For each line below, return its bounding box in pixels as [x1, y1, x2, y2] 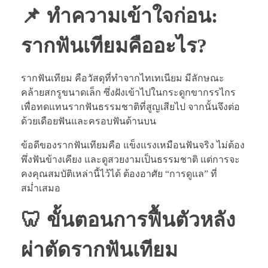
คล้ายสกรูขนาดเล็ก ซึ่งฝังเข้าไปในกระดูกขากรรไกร [21, 87, 236, 98]
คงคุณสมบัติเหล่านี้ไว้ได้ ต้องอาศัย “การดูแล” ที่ [21, 168, 217, 179]
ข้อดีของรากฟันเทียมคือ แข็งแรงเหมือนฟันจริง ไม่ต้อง [21, 139, 245, 150]
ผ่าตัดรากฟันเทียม [21, 238, 178, 261]
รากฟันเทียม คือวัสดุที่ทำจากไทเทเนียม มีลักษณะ [21, 72, 224, 83]
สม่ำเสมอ [21, 182, 60, 193]
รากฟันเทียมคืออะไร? [21, 35, 207, 57]
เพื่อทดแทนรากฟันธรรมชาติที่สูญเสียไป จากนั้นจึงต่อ [21, 101, 240, 112]
